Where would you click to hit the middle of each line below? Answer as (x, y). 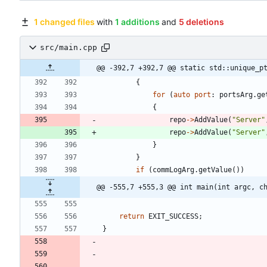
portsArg (236, 94)
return (132, 216)
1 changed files (64, 21)
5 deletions (201, 21)
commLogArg (173, 170)
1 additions (137, 21)
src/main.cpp (69, 48)
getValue (215, 170)
